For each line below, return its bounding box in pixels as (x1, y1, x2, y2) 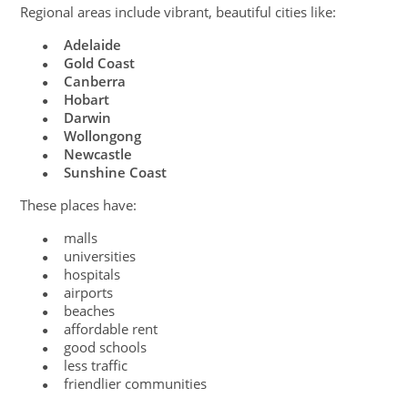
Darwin (64, 107, 112, 127)
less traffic (64, 355, 128, 374)
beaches (64, 301, 116, 320)
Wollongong (64, 126, 142, 145)
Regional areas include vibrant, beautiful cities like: (20, 2, 337, 21)
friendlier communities (64, 373, 208, 393)
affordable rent (64, 319, 158, 338)
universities (64, 246, 137, 265)
